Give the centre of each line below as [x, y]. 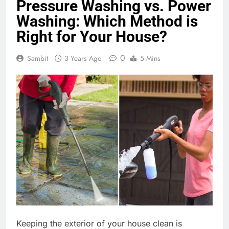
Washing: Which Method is [107, 21]
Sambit [38, 59]
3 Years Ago [83, 59]
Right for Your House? [92, 37]
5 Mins [150, 59]
